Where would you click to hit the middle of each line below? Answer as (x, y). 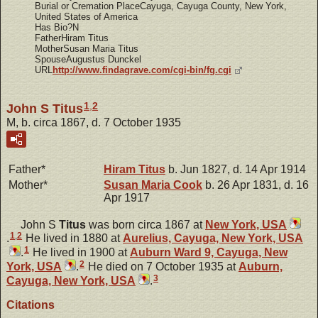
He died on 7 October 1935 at (162, 267)
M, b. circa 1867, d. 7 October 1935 (94, 123)
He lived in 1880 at (73, 238)
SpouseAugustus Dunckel (88, 59)
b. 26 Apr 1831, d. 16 (256, 185)
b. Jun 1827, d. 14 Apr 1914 (236, 170)
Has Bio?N (57, 27)
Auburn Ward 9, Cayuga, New (209, 253)
